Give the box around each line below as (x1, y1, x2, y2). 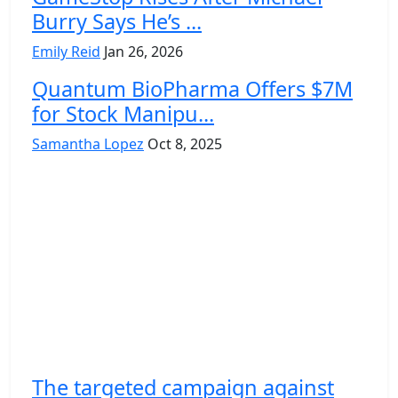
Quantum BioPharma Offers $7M (32, 74, 353, 103)
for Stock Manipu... (32, 99, 214, 128)
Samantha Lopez (32, 133, 144, 154)
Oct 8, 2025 (147, 133, 222, 154)
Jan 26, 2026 (104, 41, 183, 61)
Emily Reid (32, 41, 100, 61)
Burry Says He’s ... (32, 6, 202, 36)
